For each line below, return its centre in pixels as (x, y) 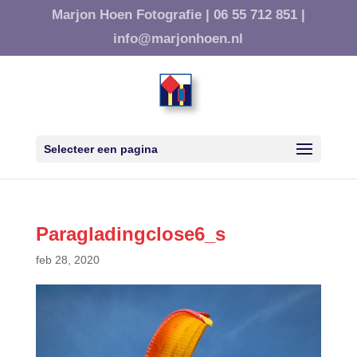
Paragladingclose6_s (130, 233)
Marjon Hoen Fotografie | (130, 15)
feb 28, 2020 (67, 259)
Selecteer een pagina (100, 149)
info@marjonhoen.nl (178, 38)
